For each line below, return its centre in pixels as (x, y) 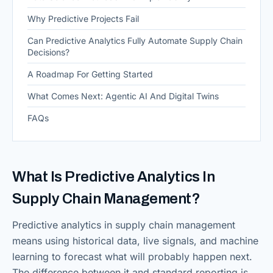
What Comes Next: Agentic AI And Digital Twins (123, 96)
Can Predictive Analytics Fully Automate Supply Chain (135, 41)
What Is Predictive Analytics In (114, 177)
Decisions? (48, 52)
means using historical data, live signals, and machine (135, 241)
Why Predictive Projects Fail (83, 19)
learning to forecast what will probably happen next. (132, 257)
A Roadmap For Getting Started (90, 74)
